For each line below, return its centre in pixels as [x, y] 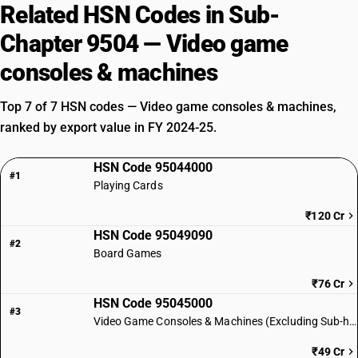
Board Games [127, 253]
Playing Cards [128, 185]
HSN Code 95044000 [153, 167]
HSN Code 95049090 [153, 235]
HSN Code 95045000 [153, 303]
